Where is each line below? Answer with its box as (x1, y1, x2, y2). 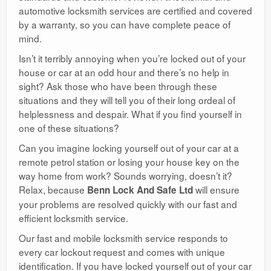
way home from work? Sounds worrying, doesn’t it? (19, 168, 232, 182)
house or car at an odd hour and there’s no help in (19, 65, 229, 79)
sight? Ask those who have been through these (19, 79, 217, 93)
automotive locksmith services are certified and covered (19, 3, 252, 17)
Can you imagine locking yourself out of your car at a (19, 140, 239, 154)
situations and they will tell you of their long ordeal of (19, 93, 235, 106)
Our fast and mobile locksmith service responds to (19, 230, 228, 244)
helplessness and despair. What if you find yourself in (19, 106, 242, 120)
